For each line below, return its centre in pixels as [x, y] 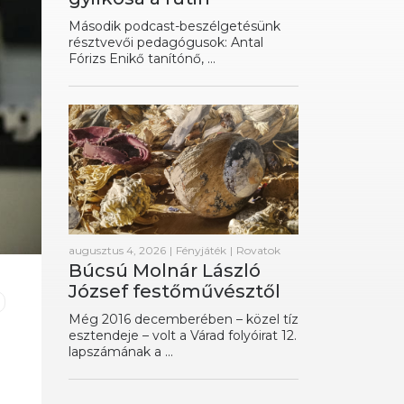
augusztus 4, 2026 [117, 250]
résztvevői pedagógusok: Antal [166, 43]
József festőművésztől [174, 291]
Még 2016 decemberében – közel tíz [184, 319]
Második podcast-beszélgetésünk [174, 27]
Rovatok [258, 250]
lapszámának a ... [121, 351]
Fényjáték [201, 250]
